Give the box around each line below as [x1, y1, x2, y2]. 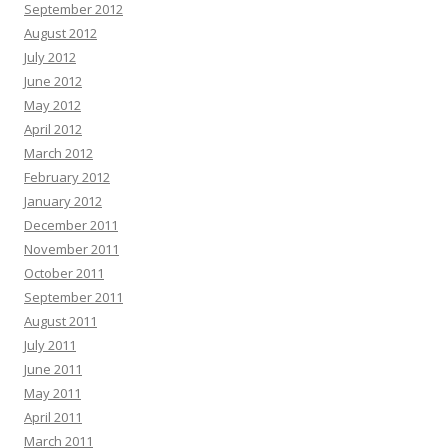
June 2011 [24, 359, 82, 378]
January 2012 [24, 191, 102, 210]
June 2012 [24, 71, 82, 90]
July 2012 [24, 47, 76, 66]
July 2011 [24, 335, 76, 354]
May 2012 [24, 95, 81, 114]
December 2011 [24, 215, 118, 234]
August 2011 [24, 311, 97, 330]
